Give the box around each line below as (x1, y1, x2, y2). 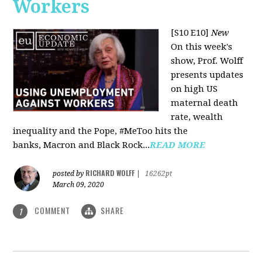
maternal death (171, 98, 239, 108)
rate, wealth (171, 112, 223, 122)
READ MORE (150, 140, 206, 150)
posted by (53, 170, 86, 178)
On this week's (171, 42, 233, 52)
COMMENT (32, 204, 73, 216)
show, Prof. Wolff (171, 56, 243, 66)
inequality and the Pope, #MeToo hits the (13, 126, 188, 136)
